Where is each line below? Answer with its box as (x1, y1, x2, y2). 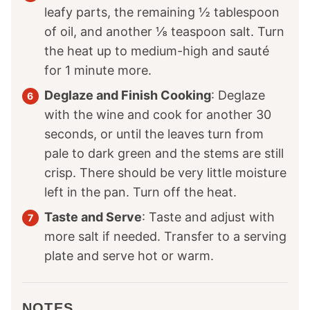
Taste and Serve (44, 210, 142, 225)
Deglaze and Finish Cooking (44, 88, 211, 103)
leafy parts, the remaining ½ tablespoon (44, 5, 280, 20)
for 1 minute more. (44, 63, 152, 78)
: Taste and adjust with (142, 210, 275, 225)
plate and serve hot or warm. (44, 248, 214, 264)
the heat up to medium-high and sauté (44, 44, 269, 59)
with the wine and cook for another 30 (44, 107, 271, 122)
